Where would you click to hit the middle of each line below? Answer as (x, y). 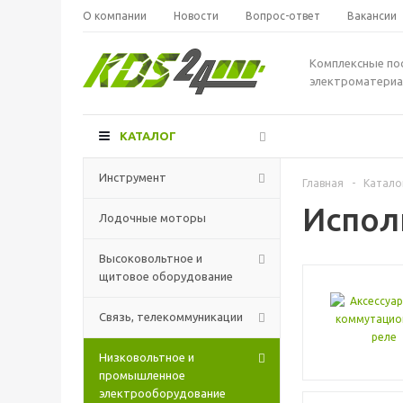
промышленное (142, 375)
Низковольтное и (147, 357)
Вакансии (372, 16)
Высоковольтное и (151, 258)
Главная (323, 183)
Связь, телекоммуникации (171, 317)
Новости (196, 16)
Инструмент (133, 177)
